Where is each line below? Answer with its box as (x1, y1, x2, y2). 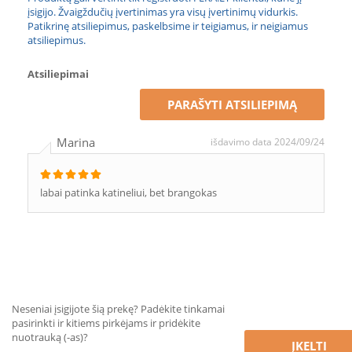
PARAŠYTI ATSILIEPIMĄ (167, 97, 297, 112)
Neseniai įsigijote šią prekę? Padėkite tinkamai (12, 302, 225, 316)
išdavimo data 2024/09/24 (211, 135, 324, 148)
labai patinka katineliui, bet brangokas (40, 185, 217, 200)
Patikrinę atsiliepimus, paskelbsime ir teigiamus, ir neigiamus (27, 19, 308, 33)
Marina (57, 134, 95, 150)
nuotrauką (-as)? (12, 330, 88, 344)
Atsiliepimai (27, 67, 89, 81)
